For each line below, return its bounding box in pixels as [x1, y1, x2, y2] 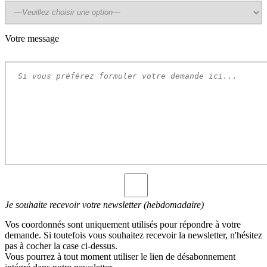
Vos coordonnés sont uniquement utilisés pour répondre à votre [5, 219, 241, 229]
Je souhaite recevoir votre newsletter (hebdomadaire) [5, 199, 204, 210]
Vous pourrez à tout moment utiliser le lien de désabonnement [5, 251, 235, 262]
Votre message [5, 33, 59, 44]
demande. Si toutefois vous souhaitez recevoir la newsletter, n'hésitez [5, 229, 262, 240]
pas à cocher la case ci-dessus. [5, 240, 117, 251]
